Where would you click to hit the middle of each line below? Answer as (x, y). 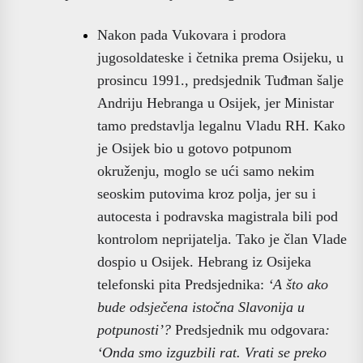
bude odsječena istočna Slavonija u (201, 307)
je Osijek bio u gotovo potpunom (194, 148)
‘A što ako (298, 284)
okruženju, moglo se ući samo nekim (206, 171)
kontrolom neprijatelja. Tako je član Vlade (222, 239)
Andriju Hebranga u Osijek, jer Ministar (216, 102)
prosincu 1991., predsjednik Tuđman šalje (220, 80)
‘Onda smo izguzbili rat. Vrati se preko (212, 352)
